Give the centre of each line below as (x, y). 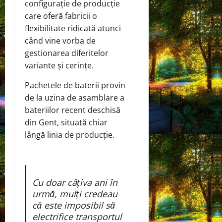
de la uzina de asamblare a (75, 97)
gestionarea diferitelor (67, 53)
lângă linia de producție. (70, 135)
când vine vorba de (60, 40)
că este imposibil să (73, 205)
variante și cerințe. (59, 65)
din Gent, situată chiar (66, 122)
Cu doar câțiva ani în (75, 182)
